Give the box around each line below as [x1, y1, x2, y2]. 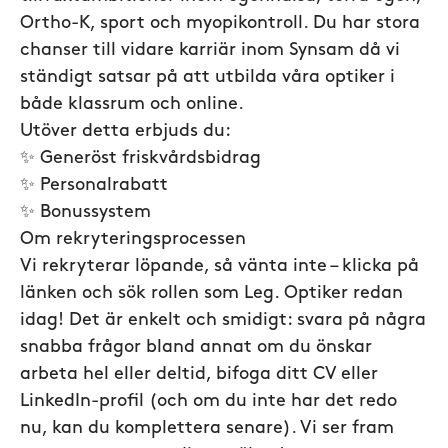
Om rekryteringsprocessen [20, 230, 246, 249]
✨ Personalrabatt [20, 176, 168, 195]
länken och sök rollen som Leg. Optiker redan [20, 284, 403, 303]
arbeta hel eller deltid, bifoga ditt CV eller [20, 365, 378, 384]
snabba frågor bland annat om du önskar [20, 338, 372, 357]
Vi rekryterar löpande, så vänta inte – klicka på [20, 257, 419, 276]
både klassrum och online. [20, 95, 244, 114]
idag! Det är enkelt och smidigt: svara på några [20, 311, 426, 330]
